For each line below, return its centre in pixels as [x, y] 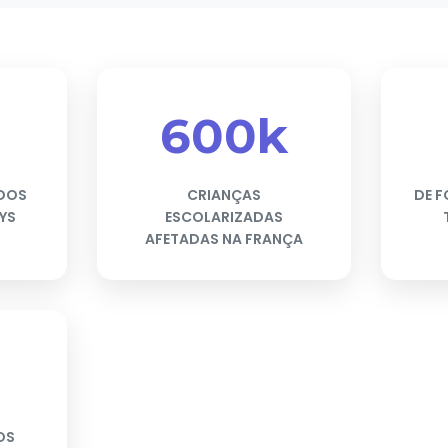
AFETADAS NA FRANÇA [223, 238]
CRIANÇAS [223, 194]
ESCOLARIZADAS [223, 216]
